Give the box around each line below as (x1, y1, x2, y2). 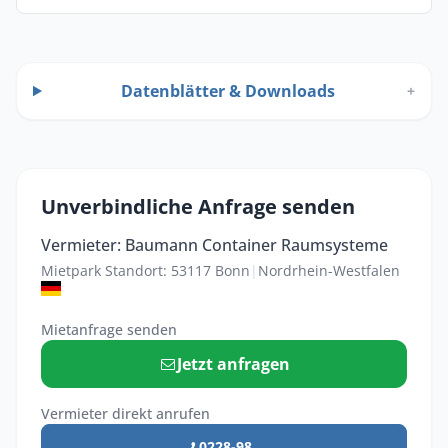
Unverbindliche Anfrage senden (41, 193, 355, 221)
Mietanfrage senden (41, 320, 177, 340)
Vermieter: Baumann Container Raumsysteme (41, 234, 388, 257)
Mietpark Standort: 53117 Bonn (41, 261, 250, 281)
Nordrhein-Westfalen (258, 261, 400, 281)
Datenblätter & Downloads (121, 80, 336, 103)
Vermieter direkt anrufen (41, 404, 210, 424)
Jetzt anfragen (177, 353, 291, 376)
